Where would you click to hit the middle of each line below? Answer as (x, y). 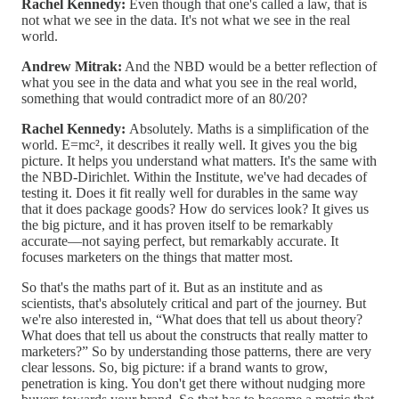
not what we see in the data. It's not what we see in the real (186, 20)
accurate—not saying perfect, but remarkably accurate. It (180, 241)
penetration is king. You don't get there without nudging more (193, 384)
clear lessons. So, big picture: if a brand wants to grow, (175, 368)
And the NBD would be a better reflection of (249, 67)
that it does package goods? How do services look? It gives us (195, 209)
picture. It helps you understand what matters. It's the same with (199, 161)
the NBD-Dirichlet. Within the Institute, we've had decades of (194, 177)
